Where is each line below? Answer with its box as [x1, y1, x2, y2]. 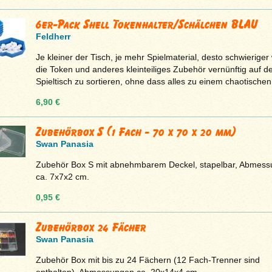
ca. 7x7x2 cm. [35, 171, 89, 182]
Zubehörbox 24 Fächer [35, 219, 146, 235]
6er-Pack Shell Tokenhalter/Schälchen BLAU [35, 16, 258, 32]
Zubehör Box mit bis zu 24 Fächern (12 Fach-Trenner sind [35, 254, 260, 265]
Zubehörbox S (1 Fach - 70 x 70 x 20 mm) [35, 123, 236, 140]
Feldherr [35, 31, 70, 41]
